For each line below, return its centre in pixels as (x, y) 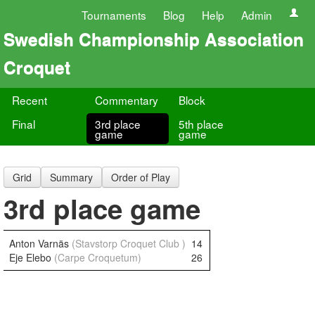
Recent (30, 100)
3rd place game (102, 208)
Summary (71, 177)
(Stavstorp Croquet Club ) (129, 243)
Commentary (127, 100)
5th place (201, 124)
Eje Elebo (32, 257)
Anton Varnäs (40, 243)
